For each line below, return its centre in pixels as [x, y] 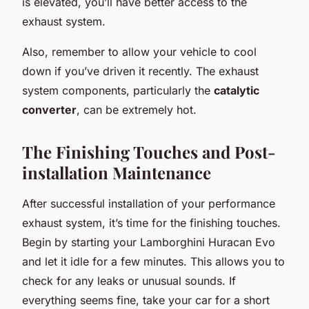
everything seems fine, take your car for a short [146, 300]
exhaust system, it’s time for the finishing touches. [151, 222]
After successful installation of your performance [149, 203]
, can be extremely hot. [137, 109]
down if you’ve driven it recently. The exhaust [140, 71]
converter [49, 109]
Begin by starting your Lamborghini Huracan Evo [149, 242]
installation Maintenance [117, 172]
